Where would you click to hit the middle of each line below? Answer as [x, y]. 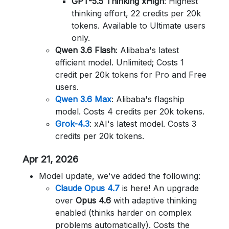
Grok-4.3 [72, 124]
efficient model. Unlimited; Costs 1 [120, 62]
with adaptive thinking [154, 200]
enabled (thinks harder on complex [123, 213]
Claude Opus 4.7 [87, 188]
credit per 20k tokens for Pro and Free [131, 75]
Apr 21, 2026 [50, 159]
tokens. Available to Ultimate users [139, 26]
